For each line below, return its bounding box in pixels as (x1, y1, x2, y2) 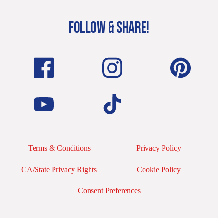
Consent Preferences (77, 186, 141, 195)
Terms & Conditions (28, 144, 91, 153)
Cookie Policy (137, 165, 181, 174)
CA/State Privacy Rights (21, 165, 97, 174)
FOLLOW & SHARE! (68, 18, 150, 37)
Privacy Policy (136, 144, 182, 153)
